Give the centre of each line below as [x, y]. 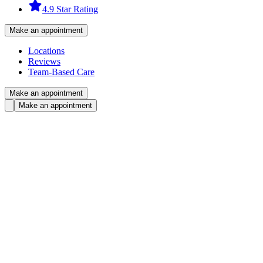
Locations [46, 51]
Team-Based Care [61, 72]
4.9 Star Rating [70, 9]
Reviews [44, 62]
